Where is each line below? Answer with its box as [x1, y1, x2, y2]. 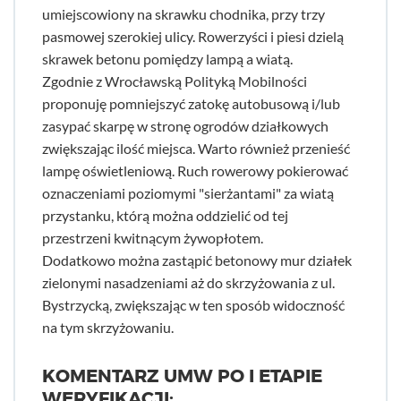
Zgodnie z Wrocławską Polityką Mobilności [42, 73, 307, 90]
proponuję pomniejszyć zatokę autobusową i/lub [42, 95, 340, 112]
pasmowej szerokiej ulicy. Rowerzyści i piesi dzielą [42, 28, 344, 45]
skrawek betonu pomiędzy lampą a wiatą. [42, 50, 293, 67]
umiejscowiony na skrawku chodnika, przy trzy [42, 5, 325, 22]
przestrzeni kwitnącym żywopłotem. [42, 229, 263, 246]
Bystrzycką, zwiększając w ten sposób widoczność [42, 296, 345, 313]
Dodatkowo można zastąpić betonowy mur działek [42, 252, 352, 269]
